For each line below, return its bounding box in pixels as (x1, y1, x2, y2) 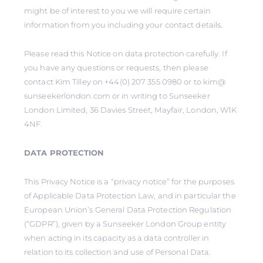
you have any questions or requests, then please (24, 63, 208, 72)
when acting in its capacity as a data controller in (24, 233, 210, 242)
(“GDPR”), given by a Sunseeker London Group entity (24, 219, 227, 228)
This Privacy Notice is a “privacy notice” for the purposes (24, 177, 234, 186)
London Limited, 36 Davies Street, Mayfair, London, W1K (24, 105, 237, 114)
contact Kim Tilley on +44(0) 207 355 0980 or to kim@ (24, 77, 226, 86)
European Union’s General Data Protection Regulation (24, 205, 232, 214)
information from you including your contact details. (24, 20, 223, 29)
